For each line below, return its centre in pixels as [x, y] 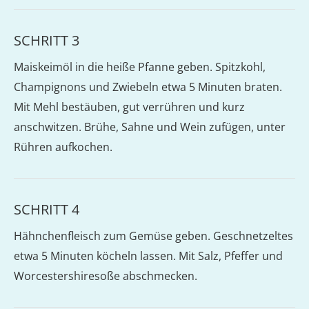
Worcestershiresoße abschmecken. [106, 276]
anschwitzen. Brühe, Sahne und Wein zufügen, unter [150, 127]
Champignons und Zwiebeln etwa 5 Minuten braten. [148, 87]
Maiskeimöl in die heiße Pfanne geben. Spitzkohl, [140, 67]
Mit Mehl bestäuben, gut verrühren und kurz [129, 107]
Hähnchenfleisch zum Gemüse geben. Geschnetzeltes [153, 236]
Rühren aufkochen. [63, 147]
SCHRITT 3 [47, 40]
